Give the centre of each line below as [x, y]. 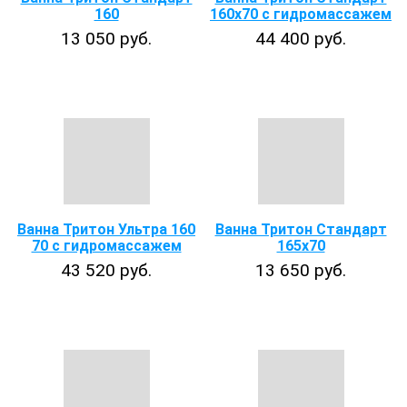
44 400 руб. [301, 39]
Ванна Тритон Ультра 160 [106, 229]
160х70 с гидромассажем [301, 14]
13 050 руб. [106, 39]
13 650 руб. [301, 270]
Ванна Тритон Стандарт [301, 229]
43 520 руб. [106, 270]
